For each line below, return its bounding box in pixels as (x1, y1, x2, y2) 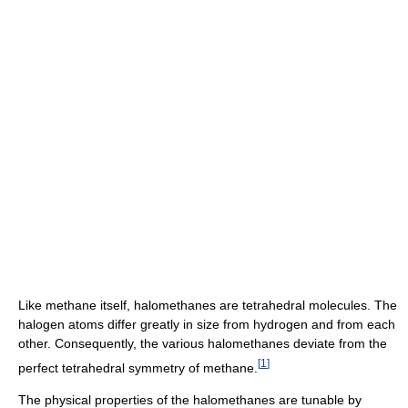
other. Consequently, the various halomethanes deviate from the (18, 335, 387, 351)
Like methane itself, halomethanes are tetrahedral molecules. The (18, 297, 397, 312)
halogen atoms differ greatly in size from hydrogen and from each (18, 316, 395, 331)
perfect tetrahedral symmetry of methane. (18, 360, 258, 375)
